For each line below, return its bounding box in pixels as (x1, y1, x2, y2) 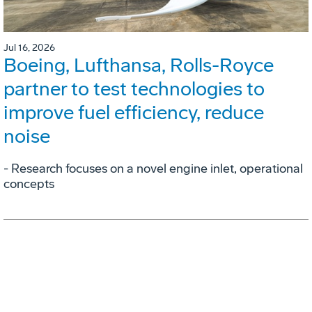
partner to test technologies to (3, 77, 265, 101)
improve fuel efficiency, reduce (3, 101, 264, 125)
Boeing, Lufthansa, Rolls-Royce (3, 54, 274, 77)
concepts (3, 176, 54, 192)
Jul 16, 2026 (3, 42, 55, 54)
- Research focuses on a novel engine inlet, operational (3, 161, 303, 177)
